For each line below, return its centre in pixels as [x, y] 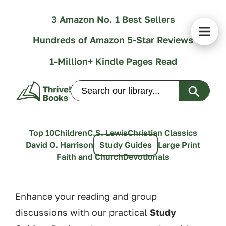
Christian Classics [162, 133]
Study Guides [126, 145]
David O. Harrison [60, 145]
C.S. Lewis [107, 133]
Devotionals [146, 157]
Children [71, 133]
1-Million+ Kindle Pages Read [113, 61]
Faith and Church [90, 157]
